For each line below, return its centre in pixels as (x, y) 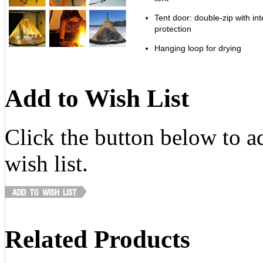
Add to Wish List (97, 98)
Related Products (97, 240)
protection (173, 28)
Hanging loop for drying (198, 48)
